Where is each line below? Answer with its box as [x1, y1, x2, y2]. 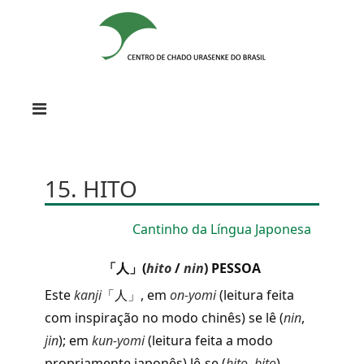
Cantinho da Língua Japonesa [132, 220, 311, 238]
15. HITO [45, 173, 137, 204]
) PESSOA [204, 259, 261, 277]
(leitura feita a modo [145, 331, 273, 349]
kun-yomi [89, 331, 145, 349]
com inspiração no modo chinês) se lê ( [45, 309, 284, 327]
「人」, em [102, 286, 167, 304]
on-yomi [167, 286, 216, 304]
